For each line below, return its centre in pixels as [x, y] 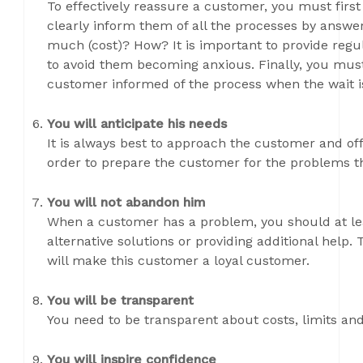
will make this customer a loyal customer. [178, 261]
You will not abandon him [126, 202]
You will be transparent [120, 300]
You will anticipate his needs [137, 124]
